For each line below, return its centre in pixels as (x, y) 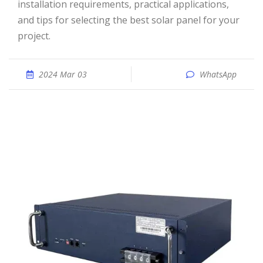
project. (34, 36)
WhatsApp (218, 74)
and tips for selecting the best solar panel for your (129, 20)
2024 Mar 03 (63, 74)
